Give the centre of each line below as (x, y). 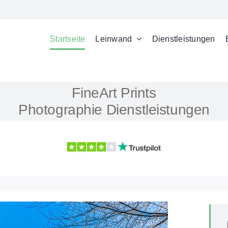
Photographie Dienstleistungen (114, 110)
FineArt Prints (114, 93)
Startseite (68, 39)
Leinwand (114, 39)
